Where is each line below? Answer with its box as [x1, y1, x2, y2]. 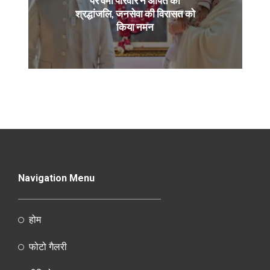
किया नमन [116, 20, 154, 33]
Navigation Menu [18, 172, 95, 184]
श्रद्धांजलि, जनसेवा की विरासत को [75, 7, 195, 20]
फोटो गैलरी [28, 241, 67, 253]
